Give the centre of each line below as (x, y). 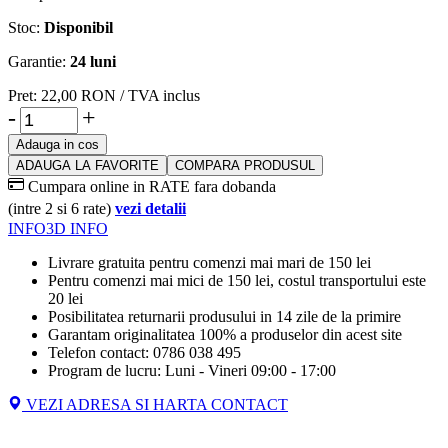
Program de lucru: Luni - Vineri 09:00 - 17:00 (192, 371)
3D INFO (77, 229)
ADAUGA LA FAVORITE (87, 166)
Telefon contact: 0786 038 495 (144, 353)
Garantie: (39, 62)
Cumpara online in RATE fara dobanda (150, 187)
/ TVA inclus (160, 96)
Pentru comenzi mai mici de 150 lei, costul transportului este (237, 281)
